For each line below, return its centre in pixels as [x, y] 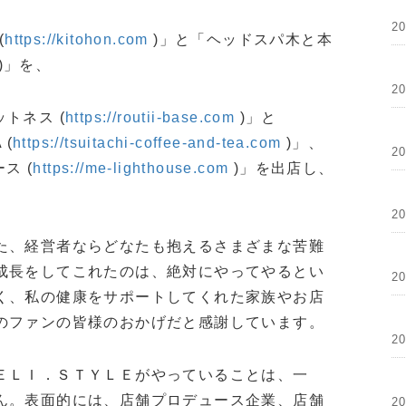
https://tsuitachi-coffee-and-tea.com [147, 143]
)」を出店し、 [281, 169]
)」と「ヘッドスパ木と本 [241, 40]
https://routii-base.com [150, 118]
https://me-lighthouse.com [131, 169]
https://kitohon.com [77, 40]
